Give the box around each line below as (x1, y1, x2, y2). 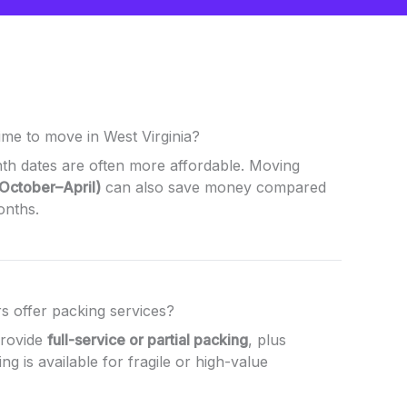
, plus (248, 330, 286, 349)
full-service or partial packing (47, 330, 248, 349)
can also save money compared (101, 177, 326, 196)
